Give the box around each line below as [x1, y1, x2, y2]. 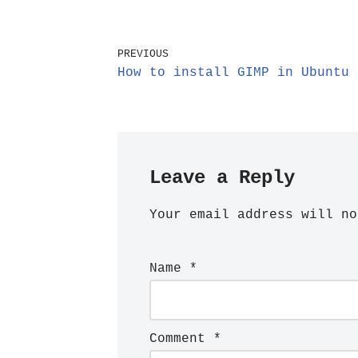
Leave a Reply [149, 167, 295, 189]
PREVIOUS [117, 48, 169, 60]
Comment [149, 332, 213, 346]
